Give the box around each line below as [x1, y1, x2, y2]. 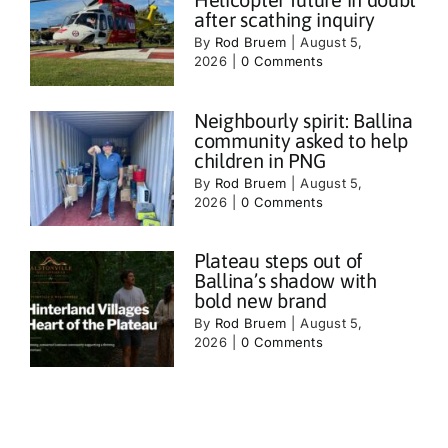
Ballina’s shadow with [193, 269, 377, 293]
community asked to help [193, 128, 409, 152]
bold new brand [193, 289, 327, 313]
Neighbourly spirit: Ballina [193, 108, 413, 132]
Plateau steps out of [193, 249, 363, 273]
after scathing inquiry [193, 8, 375, 32]
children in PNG [193, 148, 326, 172]
